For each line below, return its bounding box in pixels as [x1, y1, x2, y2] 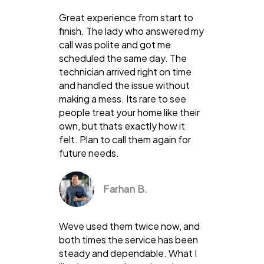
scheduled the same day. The [59, 51, 187, 64]
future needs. [59, 146, 119, 159]
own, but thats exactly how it [59, 119, 185, 132]
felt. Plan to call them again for [59, 133, 191, 146]
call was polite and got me [59, 38, 171, 51]
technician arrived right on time [59, 65, 192, 78]
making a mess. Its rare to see [59, 92, 186, 105]
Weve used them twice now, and [59, 219, 200, 232]
